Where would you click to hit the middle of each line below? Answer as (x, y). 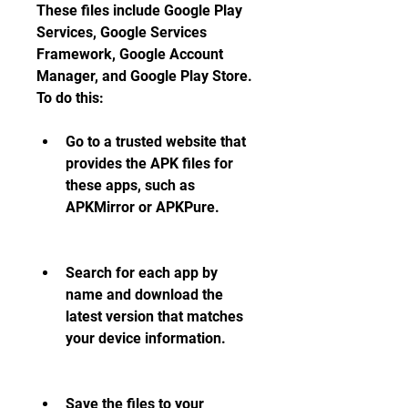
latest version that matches (154, 316)
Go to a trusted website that (156, 142)
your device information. (146, 338)
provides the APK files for (149, 163)
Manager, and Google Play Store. (144, 76)
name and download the (144, 295)
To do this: (70, 98)
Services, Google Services (122, 32)
